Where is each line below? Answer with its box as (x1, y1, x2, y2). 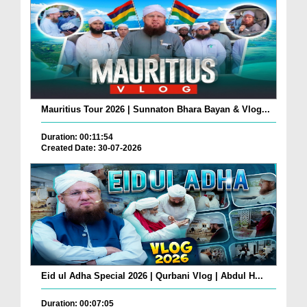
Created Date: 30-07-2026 (41, 143, 142, 153)
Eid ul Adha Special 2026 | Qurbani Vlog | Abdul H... (41, 270, 263, 281)
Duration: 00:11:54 (41, 132, 113, 143)
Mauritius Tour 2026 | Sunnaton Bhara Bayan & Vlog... (41, 104, 270, 115)
